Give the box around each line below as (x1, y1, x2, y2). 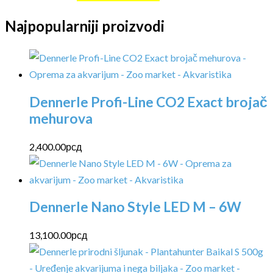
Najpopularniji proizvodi (5, 16, 165, 35)
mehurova (29, 110, 93, 127)
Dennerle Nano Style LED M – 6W (29, 199, 241, 216)
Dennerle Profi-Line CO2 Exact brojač (29, 93, 268, 110)
